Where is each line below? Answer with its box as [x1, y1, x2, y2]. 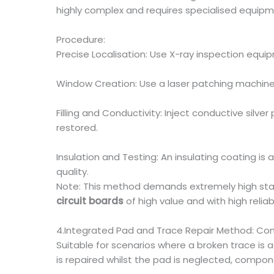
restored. [56, 121, 98, 134]
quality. [56, 165, 89, 178]
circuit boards [56, 194, 124, 207]
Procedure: [56, 33, 105, 46]
